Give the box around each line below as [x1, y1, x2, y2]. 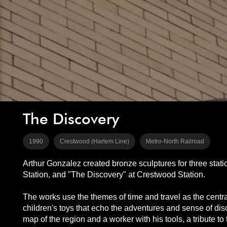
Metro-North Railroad [145, 138, 204, 145]
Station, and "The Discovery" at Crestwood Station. [22, 170, 205, 179]
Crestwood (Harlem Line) [59, 138, 129, 145]
